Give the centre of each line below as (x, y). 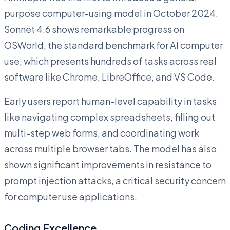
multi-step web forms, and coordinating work (102, 132)
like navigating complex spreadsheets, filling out (110, 117)
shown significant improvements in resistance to (108, 164)
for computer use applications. (71, 196)
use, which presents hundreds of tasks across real (110, 61)
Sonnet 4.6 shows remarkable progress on (94, 29)
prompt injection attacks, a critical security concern (115, 180)
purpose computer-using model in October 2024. (111, 13)
